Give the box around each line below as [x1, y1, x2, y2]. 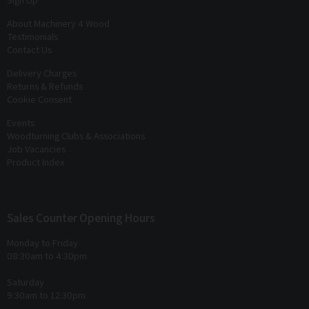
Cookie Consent [7, 92, 72, 106]
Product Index [7, 155, 64, 169]
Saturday [7, 275, 44, 289]
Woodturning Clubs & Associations [7, 129, 145, 143]
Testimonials [7, 30, 58, 43]
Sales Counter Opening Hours [7, 210, 155, 226]
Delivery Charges [7, 66, 77, 80]
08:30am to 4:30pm [7, 249, 87, 263]
